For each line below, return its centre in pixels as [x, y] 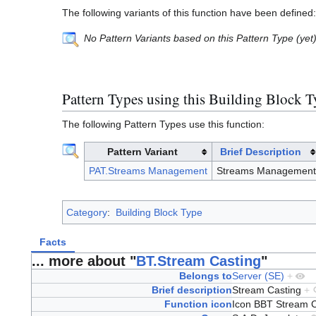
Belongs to [205, 276]
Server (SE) [258, 276]
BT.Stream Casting [199, 261]
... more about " [84, 261]
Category [87, 213]
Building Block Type [159, 213]
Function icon [198, 304]
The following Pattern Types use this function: [163, 124]
